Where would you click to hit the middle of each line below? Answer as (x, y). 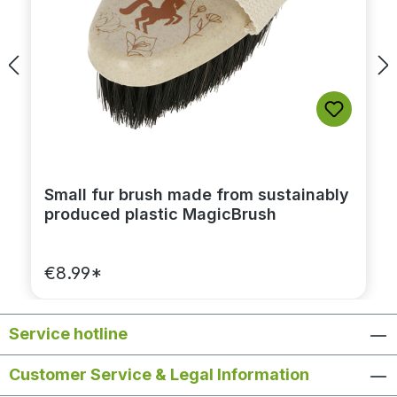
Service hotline (68, 334)
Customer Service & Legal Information (159, 375)
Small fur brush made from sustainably (197, 194)
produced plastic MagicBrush (160, 214)
